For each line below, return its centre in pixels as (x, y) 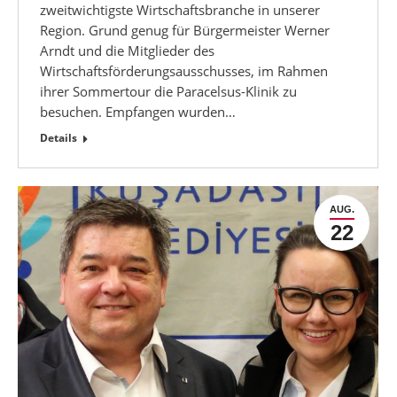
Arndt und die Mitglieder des (127, 50)
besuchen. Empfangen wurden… (138, 111)
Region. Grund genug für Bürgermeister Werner (185, 30)
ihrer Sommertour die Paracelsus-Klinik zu (168, 91)
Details (58, 137)
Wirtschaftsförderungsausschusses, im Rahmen (184, 70)
